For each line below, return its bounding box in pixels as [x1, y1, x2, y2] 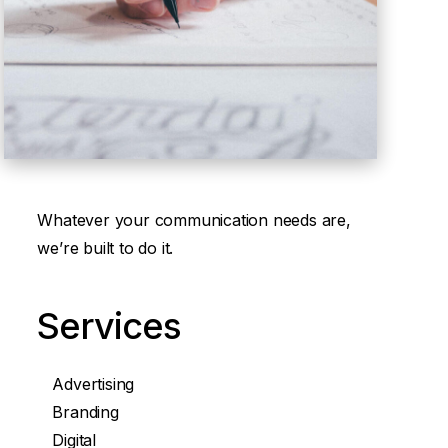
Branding [52, 401, 119, 422]
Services [37, 303, 182, 348]
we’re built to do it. [37, 237, 174, 258]
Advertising [52, 373, 135, 394]
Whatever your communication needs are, [37, 209, 351, 230]
